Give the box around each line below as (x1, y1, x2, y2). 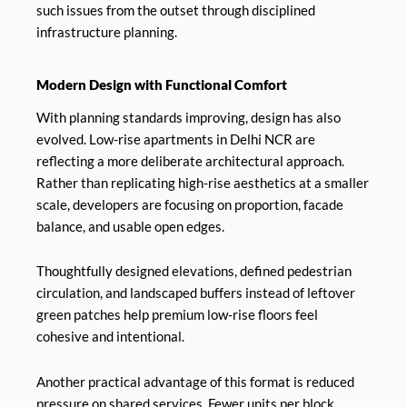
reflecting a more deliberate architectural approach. (36, 153, 344, 169)
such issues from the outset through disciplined (36, 2, 315, 18)
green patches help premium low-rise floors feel (36, 307, 318, 323)
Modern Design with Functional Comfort (36, 77, 287, 94)
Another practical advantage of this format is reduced (36, 373, 354, 390)
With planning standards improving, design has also (36, 109, 341, 125)
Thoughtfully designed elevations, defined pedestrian (36, 263, 352, 280)
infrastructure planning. (36, 24, 177, 40)
